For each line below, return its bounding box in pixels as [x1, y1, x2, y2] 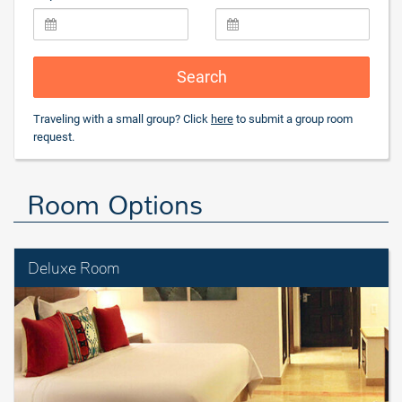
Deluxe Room [28, 257, 120, 279]
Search [176, 67, 227, 86]
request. [33, 130, 74, 144]
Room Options [27, 188, 203, 223]
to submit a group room [233, 112, 353, 126]
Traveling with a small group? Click [33, 112, 211, 126]
